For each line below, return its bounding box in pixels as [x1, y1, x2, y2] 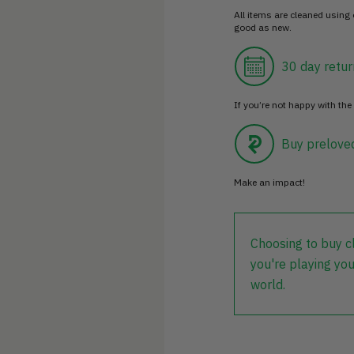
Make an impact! [234, 175, 305, 188]
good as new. [234, 21, 292, 33]
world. [250, 276, 285, 292]
